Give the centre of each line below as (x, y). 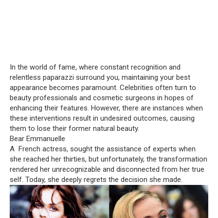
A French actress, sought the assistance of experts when (103, 149)
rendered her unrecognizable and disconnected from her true (107, 170)
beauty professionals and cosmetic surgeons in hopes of (102, 98)
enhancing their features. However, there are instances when (106, 108)
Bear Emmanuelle (37, 139)
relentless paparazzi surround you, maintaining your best (100, 78)
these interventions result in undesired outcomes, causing (102, 118)
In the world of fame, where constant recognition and (95, 67)
